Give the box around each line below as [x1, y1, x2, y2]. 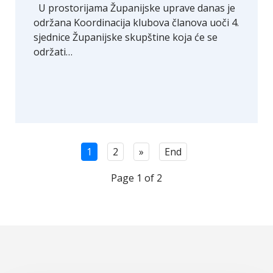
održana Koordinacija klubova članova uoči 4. [34, 15, 239, 29]
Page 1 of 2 [111, 171, 162, 185]
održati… [34, 44, 73, 58]
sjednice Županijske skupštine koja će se [34, 30, 218, 44]
